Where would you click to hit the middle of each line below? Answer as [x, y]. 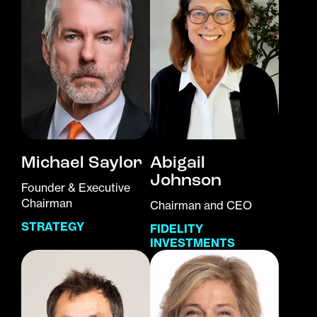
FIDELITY [177, 229]
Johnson [186, 180]
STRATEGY [53, 227]
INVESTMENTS [192, 243]
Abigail [178, 162]
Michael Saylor [82, 162]
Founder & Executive [76, 188]
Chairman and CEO [201, 206]
